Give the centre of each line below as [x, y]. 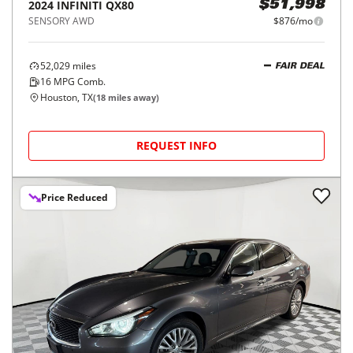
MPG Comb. [78, 82]
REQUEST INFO [176, 145]
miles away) [132, 97]
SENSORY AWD [61, 21]
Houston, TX [67, 97]
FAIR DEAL [300, 66]
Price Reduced [74, 197]
